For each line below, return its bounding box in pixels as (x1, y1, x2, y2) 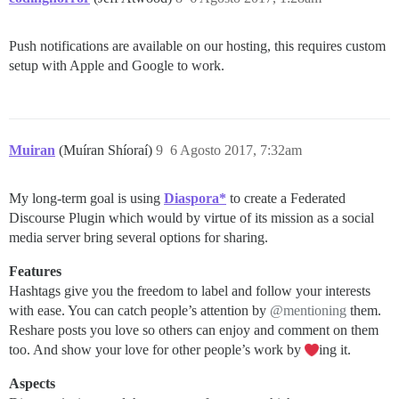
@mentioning (270, 303, 346, 319)
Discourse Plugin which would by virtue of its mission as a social (9, 210, 374, 226)
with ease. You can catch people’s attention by (9, 303, 270, 319)
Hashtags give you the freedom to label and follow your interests (9, 283, 370, 299)
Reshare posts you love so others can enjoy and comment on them (9, 322, 379, 338)
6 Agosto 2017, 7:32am (170, 142, 302, 159)
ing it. (319, 342, 351, 358)
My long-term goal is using (9, 191, 164, 207)
